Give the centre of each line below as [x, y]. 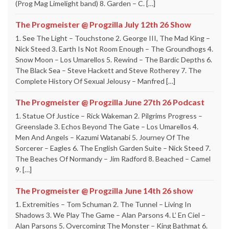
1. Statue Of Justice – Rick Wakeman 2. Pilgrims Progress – [109, 116]
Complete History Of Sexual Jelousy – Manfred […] [95, 81]
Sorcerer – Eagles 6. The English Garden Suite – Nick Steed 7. [113, 148]
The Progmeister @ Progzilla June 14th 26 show [104, 190]
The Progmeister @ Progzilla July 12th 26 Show [103, 24]
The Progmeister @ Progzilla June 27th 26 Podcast [110, 102]
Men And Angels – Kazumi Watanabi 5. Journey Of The [102, 137]
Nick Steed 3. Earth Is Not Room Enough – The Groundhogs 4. [114, 49]
